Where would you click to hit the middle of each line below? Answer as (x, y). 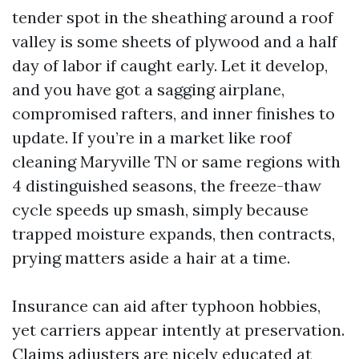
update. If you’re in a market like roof (152, 137)
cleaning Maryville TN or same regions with (176, 161)
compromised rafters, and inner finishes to (173, 113)
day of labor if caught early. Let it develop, (170, 65)
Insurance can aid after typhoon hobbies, (166, 306)
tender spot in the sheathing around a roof (173, 17)
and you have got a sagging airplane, (148, 89)
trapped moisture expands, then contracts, (173, 234)
